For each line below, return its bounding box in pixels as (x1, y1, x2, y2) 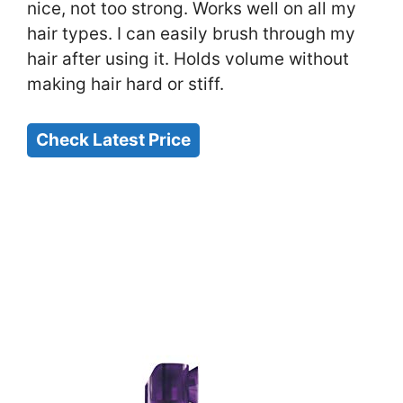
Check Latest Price (36, 129, 191, 150)
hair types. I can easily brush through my (27, 23, 355, 45)
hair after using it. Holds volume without (27, 49, 349, 70)
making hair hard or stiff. (27, 74, 224, 95)
